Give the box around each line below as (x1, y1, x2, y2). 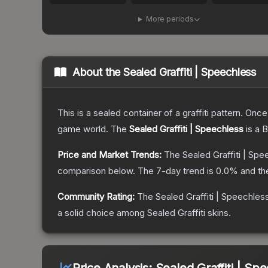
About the (72, 66, 124, 79)
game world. (57, 123, 108, 135)
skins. (205, 207, 231, 219)
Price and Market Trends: (57, 149, 162, 161)
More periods (145, 14, 194, 24)
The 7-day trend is (138, 165, 216, 177)
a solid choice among (57, 207, 147, 219)
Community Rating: (57, 191, 135, 203)
